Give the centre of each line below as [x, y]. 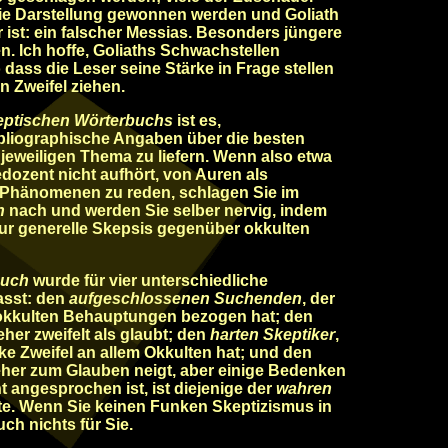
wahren [304, 388]
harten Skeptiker [272, 334]
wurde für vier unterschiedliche [150, 280]
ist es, [197, 120]
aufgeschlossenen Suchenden [185, 298]
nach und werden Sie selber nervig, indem [166, 210]
